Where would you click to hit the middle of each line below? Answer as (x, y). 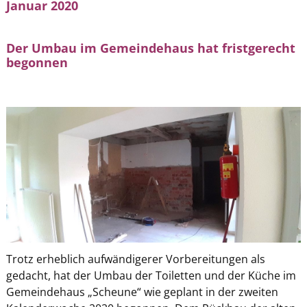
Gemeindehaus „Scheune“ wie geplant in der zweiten (142, 292)
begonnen (37, 62)
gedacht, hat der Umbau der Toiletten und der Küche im (151, 275)
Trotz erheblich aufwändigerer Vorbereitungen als (135, 259)
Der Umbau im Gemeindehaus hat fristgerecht (150, 48)
